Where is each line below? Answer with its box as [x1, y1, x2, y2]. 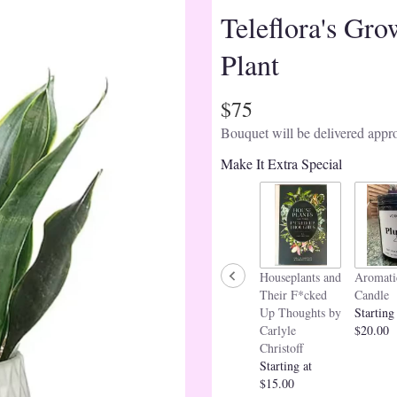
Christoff [260, 339, 303, 356]
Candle [354, 285, 389, 303]
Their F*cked [260, 285, 327, 303]
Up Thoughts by [260, 303, 341, 321]
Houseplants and [260, 268, 341, 285]
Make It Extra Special [221, 153, 342, 173]
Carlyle [260, 321, 296, 339]
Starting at [260, 356, 312, 374]
